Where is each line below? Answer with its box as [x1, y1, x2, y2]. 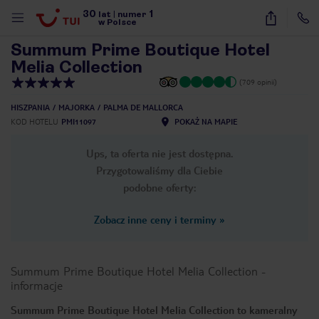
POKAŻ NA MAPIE [174, 117, 237, 126]
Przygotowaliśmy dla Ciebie [96, 164, 223, 177]
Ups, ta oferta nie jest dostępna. [85, 147, 234, 159]
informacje [11, 278, 63, 293]
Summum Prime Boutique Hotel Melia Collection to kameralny [11, 303, 298, 316]
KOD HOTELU [11, 117, 58, 126]
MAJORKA [58, 103, 95, 112]
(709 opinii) [239, 77, 277, 86]
